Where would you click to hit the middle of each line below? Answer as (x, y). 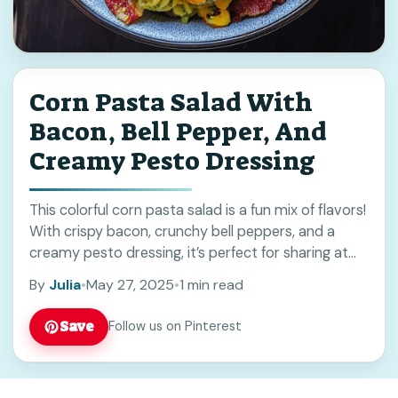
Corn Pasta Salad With (171, 102)
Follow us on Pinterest (175, 326)
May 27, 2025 (130, 284)
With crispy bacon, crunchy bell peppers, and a (182, 231)
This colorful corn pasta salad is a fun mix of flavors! (198, 210)
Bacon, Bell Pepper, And (178, 131)
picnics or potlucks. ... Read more (136, 274)
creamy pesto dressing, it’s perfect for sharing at (189, 252)
